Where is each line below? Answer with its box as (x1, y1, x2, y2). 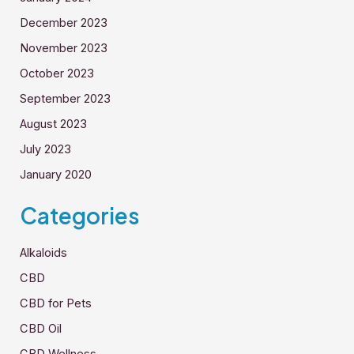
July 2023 (20, 141, 72, 156)
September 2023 (20, 91, 111, 106)
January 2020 (20, 167, 92, 182)
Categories (20, 201, 141, 230)
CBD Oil (20, 321, 62, 336)
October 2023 (20, 66, 95, 81)
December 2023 (20, 16, 108, 30)
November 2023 (20, 40, 108, 55)
